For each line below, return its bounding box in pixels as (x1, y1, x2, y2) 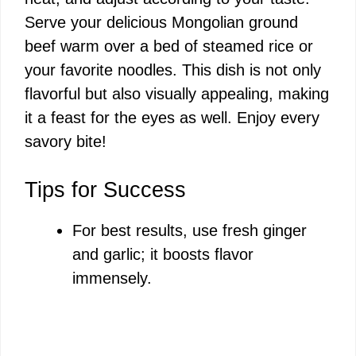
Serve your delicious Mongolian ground (25, 14, 298, 32)
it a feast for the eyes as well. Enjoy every (25, 109, 319, 127)
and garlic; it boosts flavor (72, 246, 253, 264)
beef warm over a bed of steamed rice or (25, 37, 313, 56)
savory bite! (25, 133, 106, 151)
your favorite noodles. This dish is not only (25, 61, 321, 79)
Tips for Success (25, 178, 186, 203)
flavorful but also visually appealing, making (25, 85, 329, 103)
